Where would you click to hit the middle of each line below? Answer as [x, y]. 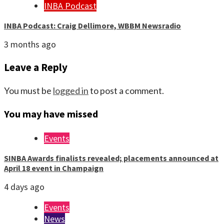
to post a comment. [126, 90]
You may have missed [51, 114]
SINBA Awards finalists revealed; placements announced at [111, 158]
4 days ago [24, 187]
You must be [28, 90]
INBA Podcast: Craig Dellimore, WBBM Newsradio [92, 26]
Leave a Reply [36, 67]
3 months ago [30, 44]
